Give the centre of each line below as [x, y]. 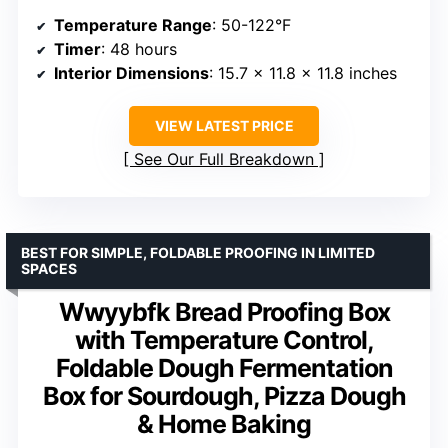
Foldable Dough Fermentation [224, 367]
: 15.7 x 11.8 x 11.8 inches [303, 72]
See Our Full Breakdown [224, 158]
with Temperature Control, [224, 339]
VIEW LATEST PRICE [224, 125]
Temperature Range [133, 24]
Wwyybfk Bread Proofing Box [224, 311]
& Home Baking [224, 423]
